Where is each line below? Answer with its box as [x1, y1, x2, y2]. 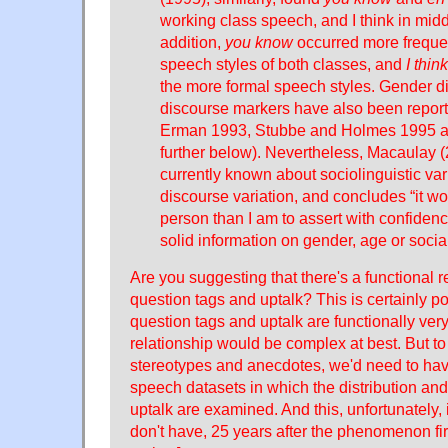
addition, [160, 32, 225, 51]
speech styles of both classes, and [160, 54, 406, 73]
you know [225, 32, 293, 51]
